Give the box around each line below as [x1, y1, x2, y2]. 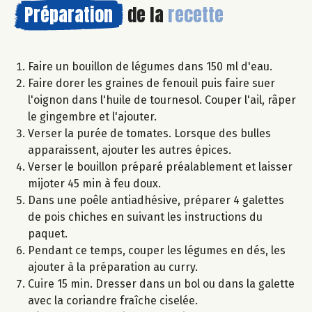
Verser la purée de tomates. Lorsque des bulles [28, 126, 271, 140]
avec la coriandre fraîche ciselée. [28, 293, 198, 307]
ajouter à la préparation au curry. [28, 260, 198, 274]
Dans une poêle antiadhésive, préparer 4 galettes [28, 193, 284, 207]
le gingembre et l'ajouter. [28, 109, 157, 123]
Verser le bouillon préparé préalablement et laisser [28, 159, 292, 173]
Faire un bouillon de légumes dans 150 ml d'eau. [28, 59, 272, 73]
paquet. [28, 226, 68, 240]
